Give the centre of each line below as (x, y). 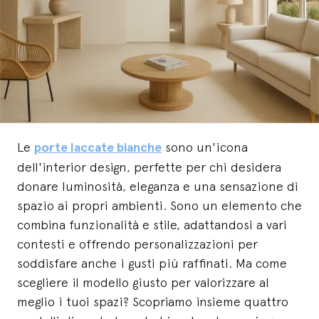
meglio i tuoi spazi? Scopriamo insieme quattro (153, 301)
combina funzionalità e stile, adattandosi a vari (152, 224)
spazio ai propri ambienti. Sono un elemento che (159, 205)
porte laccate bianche (98, 147)
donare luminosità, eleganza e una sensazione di (158, 186)
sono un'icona (205, 147)
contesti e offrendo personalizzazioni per (137, 244)
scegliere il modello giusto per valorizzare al (143, 282)
